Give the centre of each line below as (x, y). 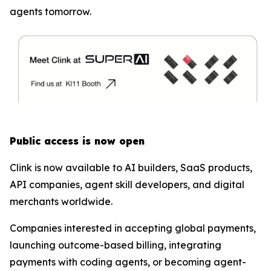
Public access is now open (77, 141)
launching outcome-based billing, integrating (116, 245)
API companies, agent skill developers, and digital (127, 184)
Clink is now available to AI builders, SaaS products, (131, 167)
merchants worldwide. (61, 201)
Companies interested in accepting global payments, (133, 228)
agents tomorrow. (51, 12)
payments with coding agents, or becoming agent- (128, 262)
